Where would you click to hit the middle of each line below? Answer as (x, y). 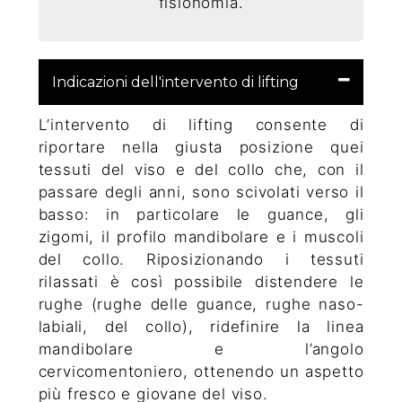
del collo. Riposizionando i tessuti (201, 260)
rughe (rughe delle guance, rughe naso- (201, 305)
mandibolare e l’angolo (201, 350)
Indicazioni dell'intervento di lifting (175, 83)
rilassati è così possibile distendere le (201, 282)
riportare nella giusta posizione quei (201, 148)
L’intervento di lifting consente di (201, 125)
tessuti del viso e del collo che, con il (201, 170)
